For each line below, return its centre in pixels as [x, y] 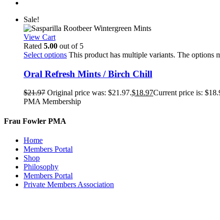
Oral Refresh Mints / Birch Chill [88, 74]
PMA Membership [52, 102]
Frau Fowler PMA [35, 121]
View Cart [40, 37]
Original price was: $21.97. [89, 93]
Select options [45, 55]
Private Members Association [69, 184]
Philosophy [41, 166]
